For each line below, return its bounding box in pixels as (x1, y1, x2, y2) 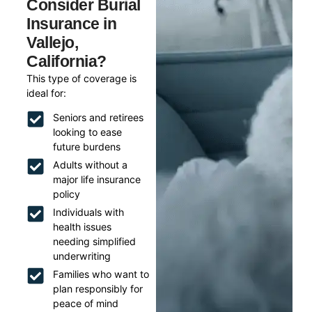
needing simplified (52, 235, 136, 248)
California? (26, 52, 107, 70)
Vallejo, (26, 33, 79, 52)
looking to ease (52, 126, 122, 139)
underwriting (52, 250, 111, 263)
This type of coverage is (26, 72, 137, 84)
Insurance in (26, 14, 117, 33)
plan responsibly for (52, 283, 143, 295)
